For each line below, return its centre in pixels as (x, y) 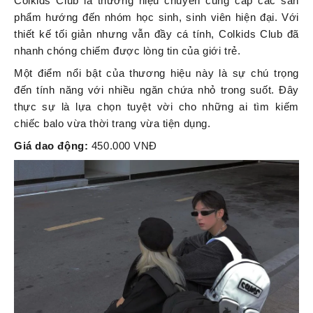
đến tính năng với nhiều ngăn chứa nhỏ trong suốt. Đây (156, 90)
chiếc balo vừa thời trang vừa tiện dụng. (112, 124)
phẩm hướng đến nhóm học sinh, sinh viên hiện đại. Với (156, 17)
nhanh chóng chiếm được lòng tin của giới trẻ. (128, 51)
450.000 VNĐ (124, 146)
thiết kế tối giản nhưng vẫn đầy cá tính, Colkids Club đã (156, 34)
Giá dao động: (53, 146)
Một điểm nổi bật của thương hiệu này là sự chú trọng (156, 73)
